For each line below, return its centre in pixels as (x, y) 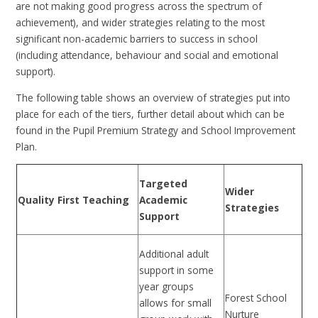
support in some (176, 270)
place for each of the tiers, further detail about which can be (150, 114)
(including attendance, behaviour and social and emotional (147, 55)
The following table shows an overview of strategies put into (153, 97)
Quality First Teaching (73, 199)
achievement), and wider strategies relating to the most (141, 22)
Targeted (163, 183)
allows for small (175, 302)
